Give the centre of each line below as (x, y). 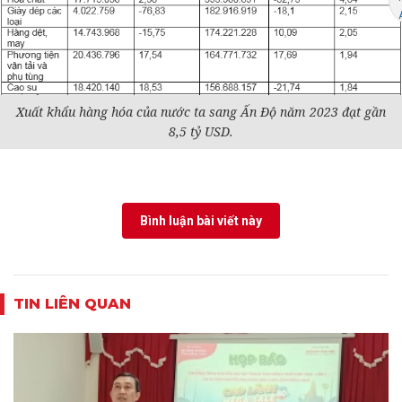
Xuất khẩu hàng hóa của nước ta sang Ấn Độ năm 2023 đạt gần (201, 112)
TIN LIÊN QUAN (72, 304)
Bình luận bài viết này (201, 221)
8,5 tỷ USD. (201, 131)
